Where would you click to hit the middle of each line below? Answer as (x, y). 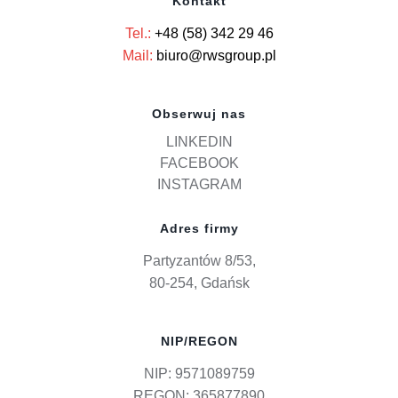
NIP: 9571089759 (199, 373)
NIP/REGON (199, 341)
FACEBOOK (199, 163)
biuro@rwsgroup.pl (216, 55)
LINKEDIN (199, 141)
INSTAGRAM (199, 184)
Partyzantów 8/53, (199, 260)
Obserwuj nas (199, 113)
